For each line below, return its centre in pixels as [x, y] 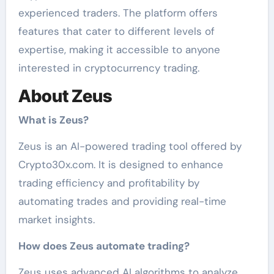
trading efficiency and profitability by [109, 183]
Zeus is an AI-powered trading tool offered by [130, 146]
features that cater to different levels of [116, 31]
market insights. [56, 220]
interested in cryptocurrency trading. [109, 68]
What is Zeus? [53, 120]
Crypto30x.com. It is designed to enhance [120, 165]
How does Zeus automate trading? [104, 246]
